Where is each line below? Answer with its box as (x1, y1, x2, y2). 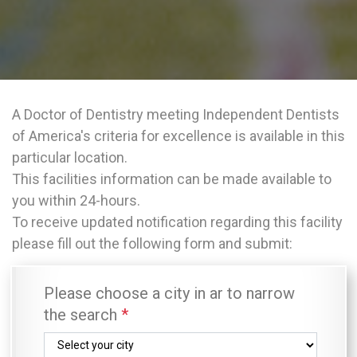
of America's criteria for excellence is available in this (12, 127, 345, 144)
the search (44, 305, 121, 324)
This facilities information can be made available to (12, 171, 331, 187)
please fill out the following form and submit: (12, 235, 292, 252)
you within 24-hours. (12, 192, 140, 209)
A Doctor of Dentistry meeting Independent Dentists (12, 106, 339, 123)
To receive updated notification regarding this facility (12, 214, 343, 230)
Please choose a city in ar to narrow (44, 284, 295, 303)
